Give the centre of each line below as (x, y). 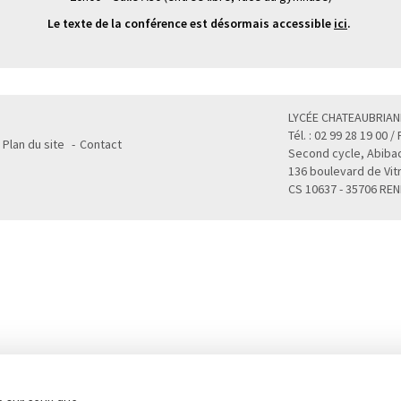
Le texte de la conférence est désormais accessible (191, 23)
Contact (101, 144)
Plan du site (34, 144)
